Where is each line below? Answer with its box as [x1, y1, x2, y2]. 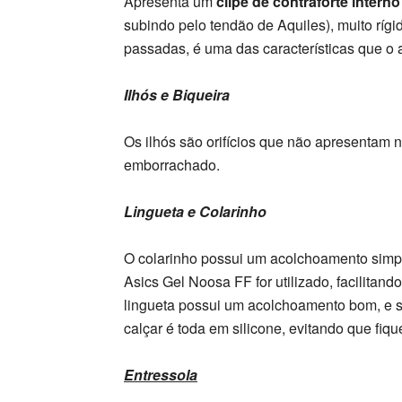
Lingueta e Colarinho [124, 201, 267, 222]
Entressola [124, 364, 197, 385]
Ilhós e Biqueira [124, 84, 230, 105]
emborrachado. [124, 154, 220, 175]
